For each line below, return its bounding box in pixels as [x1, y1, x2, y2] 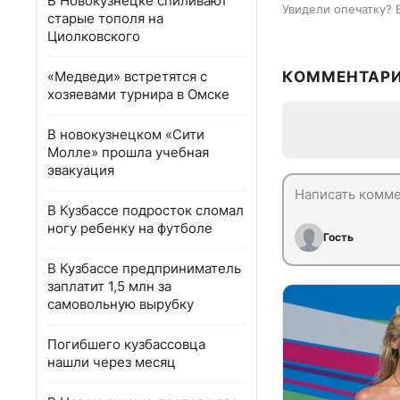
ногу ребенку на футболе [47, 220, 212, 237]
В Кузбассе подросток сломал [47, 202, 244, 219]
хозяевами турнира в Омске [47, 86, 229, 103]
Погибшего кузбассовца [47, 336, 205, 353]
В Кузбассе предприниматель [47, 260, 241, 277]
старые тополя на [47, 10, 163, 27]
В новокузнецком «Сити [47, 126, 204, 143]
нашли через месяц [47, 354, 176, 371]
